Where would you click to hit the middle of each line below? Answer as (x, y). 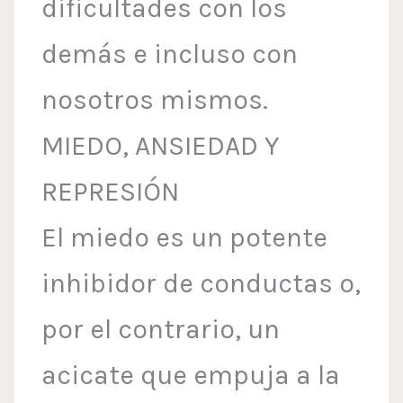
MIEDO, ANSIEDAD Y (161, 146)
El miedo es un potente (185, 238)
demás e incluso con (170, 54)
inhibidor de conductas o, (201, 284)
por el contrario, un (161, 330)
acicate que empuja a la (191, 376)
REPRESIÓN (111, 192)
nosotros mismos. (155, 100)
